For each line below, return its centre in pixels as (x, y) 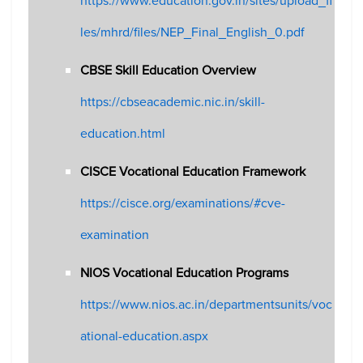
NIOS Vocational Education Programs (185, 273)
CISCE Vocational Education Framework (193, 172)
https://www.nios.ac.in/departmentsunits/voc (207, 305)
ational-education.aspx (145, 336)
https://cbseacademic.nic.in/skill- (173, 102)
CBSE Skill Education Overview (169, 70)
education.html (123, 134)
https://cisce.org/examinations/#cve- (183, 203)
